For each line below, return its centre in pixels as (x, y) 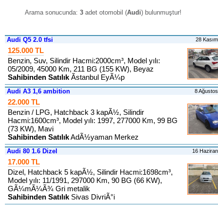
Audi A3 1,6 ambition (37, 91)
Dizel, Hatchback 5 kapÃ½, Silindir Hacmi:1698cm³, (90, 172)
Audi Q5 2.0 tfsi (29, 40)
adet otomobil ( (105, 12)
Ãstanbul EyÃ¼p (97, 77)
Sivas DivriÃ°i (92, 197)
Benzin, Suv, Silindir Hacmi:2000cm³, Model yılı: (84, 61)
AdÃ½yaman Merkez (104, 137)
